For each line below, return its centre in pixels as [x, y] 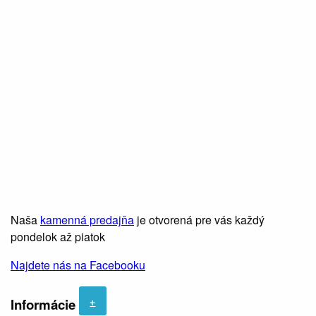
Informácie [45, 305]
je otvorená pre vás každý [199, 219]
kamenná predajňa [87, 219]
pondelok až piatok [58, 236]
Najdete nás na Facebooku [78, 265]
